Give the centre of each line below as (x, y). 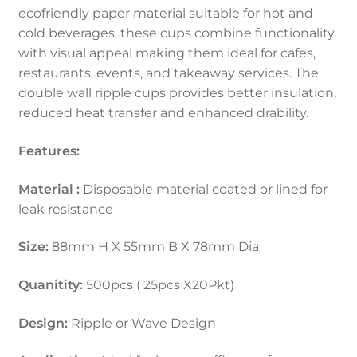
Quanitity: (50, 285)
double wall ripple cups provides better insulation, (177, 93)
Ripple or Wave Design (141, 323)
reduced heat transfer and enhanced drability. (163, 113)
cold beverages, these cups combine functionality (176, 33)
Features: (49, 151)
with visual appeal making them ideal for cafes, (167, 53)
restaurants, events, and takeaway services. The (168, 73)
